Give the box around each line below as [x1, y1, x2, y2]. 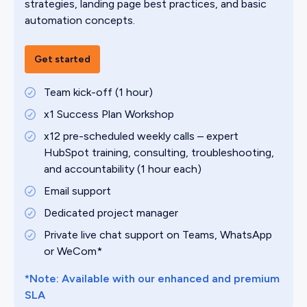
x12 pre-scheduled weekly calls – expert [44, 130, 238, 143]
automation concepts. [25, 14, 135, 27]
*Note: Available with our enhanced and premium [25, 272, 280, 286]
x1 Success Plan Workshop [44, 108, 174, 121]
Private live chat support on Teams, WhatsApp [44, 228, 272, 242]
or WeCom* [44, 245, 102, 258]
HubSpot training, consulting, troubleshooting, [44, 146, 274, 160]
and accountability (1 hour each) [44, 162, 201, 176]
